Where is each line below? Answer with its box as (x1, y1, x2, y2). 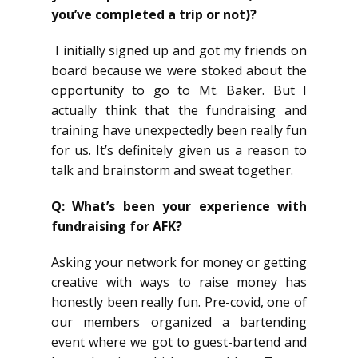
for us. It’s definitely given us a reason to (51, 141, 307, 159)
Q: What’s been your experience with (51, 197, 307, 215)
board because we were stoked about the (51, 62, 307, 79)
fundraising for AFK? (51, 217, 182, 235)
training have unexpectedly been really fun (51, 121, 307, 139)
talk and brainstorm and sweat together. (51, 161, 303, 179)
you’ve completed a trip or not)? (51, 6, 257, 23)
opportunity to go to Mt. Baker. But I (51, 82, 307, 99)
